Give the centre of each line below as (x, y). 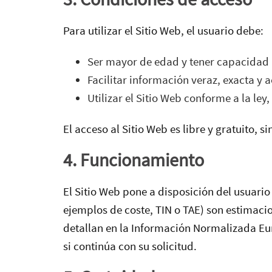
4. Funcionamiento (134, 160)
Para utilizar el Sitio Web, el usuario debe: (163, 30)
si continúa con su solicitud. (130, 246)
